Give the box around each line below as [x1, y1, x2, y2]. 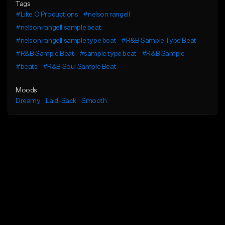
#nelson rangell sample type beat [16, 37, 117, 45]
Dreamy [16, 97, 41, 105]
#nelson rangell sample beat [16, 24, 101, 32]
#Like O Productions [16, 11, 78, 19]
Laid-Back [45, 97, 77, 105]
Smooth [81, 97, 107, 105]
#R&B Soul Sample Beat [42, 63, 117, 71]
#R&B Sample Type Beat [121, 37, 196, 45]
